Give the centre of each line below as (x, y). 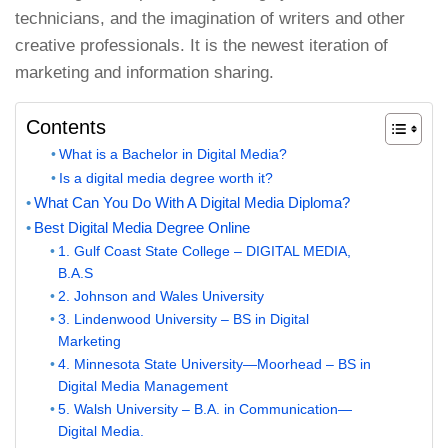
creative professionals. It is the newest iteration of (201, 45)
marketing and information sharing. (144, 72)
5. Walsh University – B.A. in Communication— (204, 410)
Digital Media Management (142, 387)
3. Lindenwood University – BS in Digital (183, 320)
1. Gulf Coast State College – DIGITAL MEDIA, (204, 252)
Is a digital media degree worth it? (166, 178)
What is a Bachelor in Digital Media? (173, 154)
